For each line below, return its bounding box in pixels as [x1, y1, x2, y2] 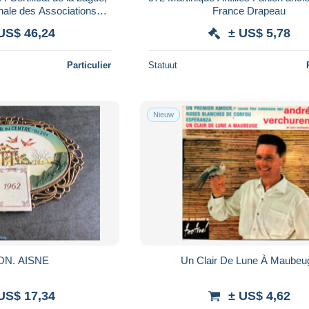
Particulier [67, 59, 112, 70]
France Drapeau [212, 4, 286, 17]
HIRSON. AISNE [18, 254, 50, 266]
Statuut [148, 59, 178, 70]
